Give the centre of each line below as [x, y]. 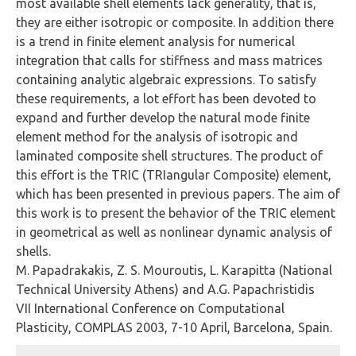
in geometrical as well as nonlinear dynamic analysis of [174, 232]
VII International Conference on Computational [150, 308]
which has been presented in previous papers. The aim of [178, 194]
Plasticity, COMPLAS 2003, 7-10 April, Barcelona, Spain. [174, 327]
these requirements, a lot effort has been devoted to [166, 99]
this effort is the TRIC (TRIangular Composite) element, [174, 175]
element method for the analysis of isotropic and [157, 137]
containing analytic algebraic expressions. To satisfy [166, 79]
